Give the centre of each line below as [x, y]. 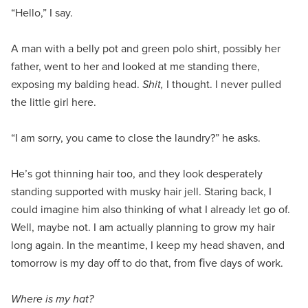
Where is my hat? [52, 298]
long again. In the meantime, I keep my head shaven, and [148, 245]
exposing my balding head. [77, 84]
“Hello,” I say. [42, 12]
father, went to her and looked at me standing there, [135, 66]
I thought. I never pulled [222, 84]
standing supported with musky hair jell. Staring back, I [141, 191]
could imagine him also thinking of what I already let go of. [151, 209]
